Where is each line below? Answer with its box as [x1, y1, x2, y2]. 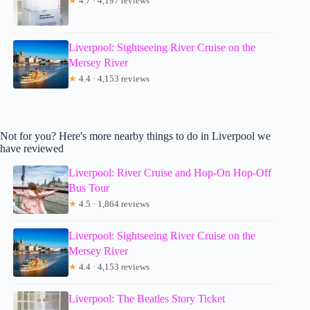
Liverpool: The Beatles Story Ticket [69, 292, 226, 304]
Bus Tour [69, 181, 110, 194]
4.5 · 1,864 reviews [77, 198, 150, 209]
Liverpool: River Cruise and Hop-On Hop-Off [69, 166, 272, 179]
